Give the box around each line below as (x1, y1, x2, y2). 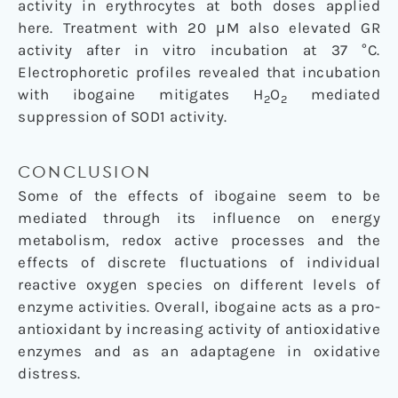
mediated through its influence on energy (18, 209, 380, 227)
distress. (18, 364, 81, 383)
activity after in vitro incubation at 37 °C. (18, 41, 380, 60)
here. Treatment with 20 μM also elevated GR (18, 19, 380, 37)
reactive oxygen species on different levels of (18, 275, 380, 294)
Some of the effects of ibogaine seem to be (18, 187, 380, 205)
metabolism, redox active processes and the (18, 231, 380, 250)
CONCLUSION (18, 163, 151, 182)
